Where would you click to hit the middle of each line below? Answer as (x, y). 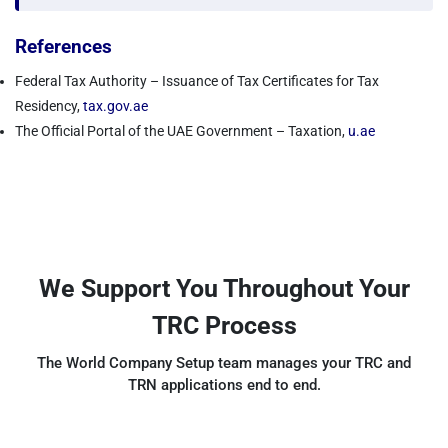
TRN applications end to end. (224, 385)
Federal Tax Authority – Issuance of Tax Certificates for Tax (197, 81)
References (63, 47)
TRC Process (224, 325)
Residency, (49, 106)
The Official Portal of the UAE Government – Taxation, (181, 131)
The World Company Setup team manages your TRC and (224, 363)
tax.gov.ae (115, 106)
